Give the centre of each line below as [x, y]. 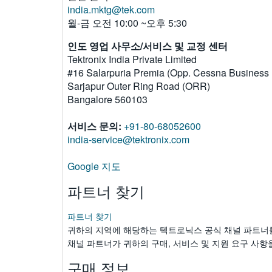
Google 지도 [94, 166]
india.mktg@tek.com [111, 10]
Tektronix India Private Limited [132, 59]
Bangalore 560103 [107, 100]
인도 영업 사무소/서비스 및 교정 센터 [148, 46]
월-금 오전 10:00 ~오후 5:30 [127, 23]
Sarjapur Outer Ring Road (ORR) [139, 86]
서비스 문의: [94, 126]
